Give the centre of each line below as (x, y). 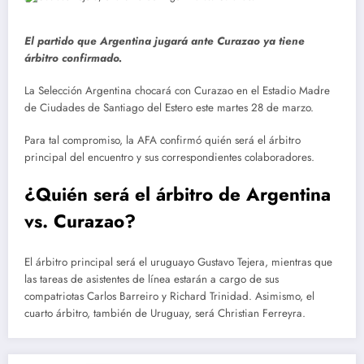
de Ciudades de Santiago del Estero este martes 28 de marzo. (169, 107)
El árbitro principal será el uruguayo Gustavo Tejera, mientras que (178, 262)
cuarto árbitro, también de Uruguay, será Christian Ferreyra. (165, 313)
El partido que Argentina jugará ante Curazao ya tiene (165, 41)
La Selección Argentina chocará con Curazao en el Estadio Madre (177, 90)
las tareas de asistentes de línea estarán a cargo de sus (152, 279)
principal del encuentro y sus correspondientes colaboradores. (169, 158)
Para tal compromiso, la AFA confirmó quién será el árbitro (162, 141)
